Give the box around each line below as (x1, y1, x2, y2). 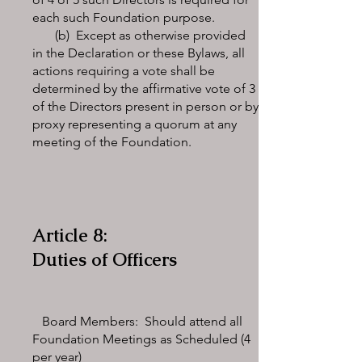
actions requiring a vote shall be (32, 63, 215, 78)
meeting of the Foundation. (32, 134, 192, 149)
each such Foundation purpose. (32, 10, 215, 25)
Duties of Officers (32, 248, 177, 271)
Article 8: (32, 224, 107, 247)
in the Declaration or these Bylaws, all (32, 45, 245, 61)
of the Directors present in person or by (32, 99, 259, 114)
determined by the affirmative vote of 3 (32, 81, 255, 96)
